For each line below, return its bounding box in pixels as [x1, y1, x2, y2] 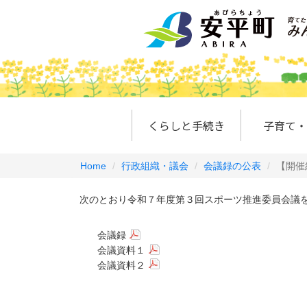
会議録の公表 [204, 160, 261, 171]
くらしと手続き [148, 117, 225, 134]
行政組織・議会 [121, 160, 188, 171]
